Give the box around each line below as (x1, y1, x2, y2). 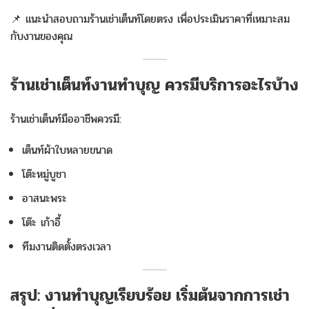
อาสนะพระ (22, 190, 67, 207)
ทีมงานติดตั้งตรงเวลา (22, 238, 111, 255)
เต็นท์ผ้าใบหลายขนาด (22, 141, 112, 159)
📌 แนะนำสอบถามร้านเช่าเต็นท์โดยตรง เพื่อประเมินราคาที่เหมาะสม (10, 10, 290, 28)
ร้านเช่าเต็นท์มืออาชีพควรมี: (10, 110, 121, 128)
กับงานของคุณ (10, 28, 72, 45)
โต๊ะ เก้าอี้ (22, 214, 61, 231)
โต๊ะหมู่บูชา (22, 166, 66, 183)
